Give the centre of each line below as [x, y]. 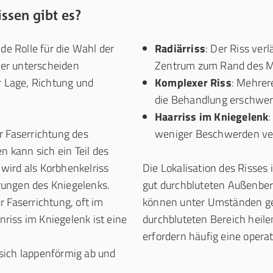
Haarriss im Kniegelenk [212, 117]
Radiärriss [180, 48]
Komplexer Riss [193, 83]
